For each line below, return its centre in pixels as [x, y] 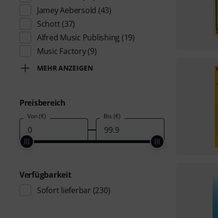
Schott [49, 24]
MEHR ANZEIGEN [65, 68]
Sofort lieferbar [64, 190]
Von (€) [37, 116]
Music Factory [62, 51]
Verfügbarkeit [45, 175]
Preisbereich [43, 103]
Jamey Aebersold [67, 10]
